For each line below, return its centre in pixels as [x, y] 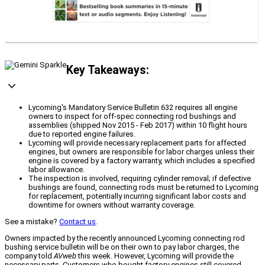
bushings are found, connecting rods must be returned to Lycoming [143, 188]
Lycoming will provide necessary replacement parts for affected [137, 143]
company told [29, 256]
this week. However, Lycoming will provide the [155, 256]
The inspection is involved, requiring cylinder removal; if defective [140, 179]
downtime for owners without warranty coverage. [112, 205]
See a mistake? [32, 222]
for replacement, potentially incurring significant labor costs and [137, 196]
